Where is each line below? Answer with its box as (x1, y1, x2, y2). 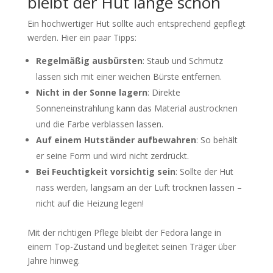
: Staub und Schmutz (142, 55, 223, 66)
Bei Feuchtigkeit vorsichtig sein (35, 166, 175, 177)
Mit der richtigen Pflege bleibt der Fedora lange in (27, 227, 221, 238)
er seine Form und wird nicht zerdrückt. (35, 150, 189, 161)
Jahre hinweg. (27, 255, 80, 266)
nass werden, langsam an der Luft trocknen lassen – (35, 182, 242, 193)
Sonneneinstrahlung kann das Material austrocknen (35, 102, 238, 114)
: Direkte (147, 87, 180, 98)
